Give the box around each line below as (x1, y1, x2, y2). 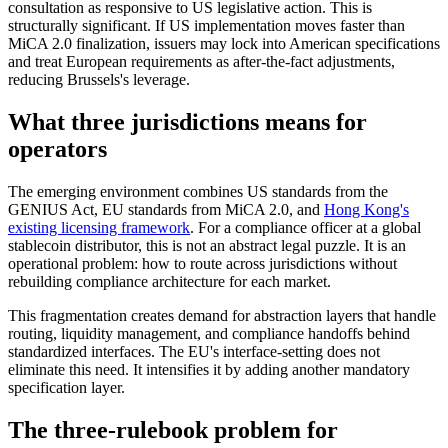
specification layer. (8, 378, 125, 396)
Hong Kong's (324, 200, 409, 218)
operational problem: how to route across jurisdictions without (8, 254, 397, 272)
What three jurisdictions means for (8, 109, 367, 135)
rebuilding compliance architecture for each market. (8, 272, 331, 290)
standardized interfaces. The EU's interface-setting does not (8, 342, 380, 360)
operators (8, 136, 107, 162)
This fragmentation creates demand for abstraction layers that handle (8, 306, 436, 324)
